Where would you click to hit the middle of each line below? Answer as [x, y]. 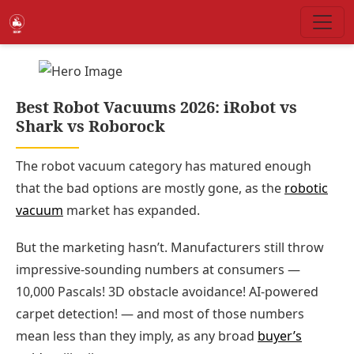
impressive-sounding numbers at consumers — [158, 270]
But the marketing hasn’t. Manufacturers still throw [170, 248]
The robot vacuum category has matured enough [164, 166]
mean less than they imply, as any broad [137, 336]
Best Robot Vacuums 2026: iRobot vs [156, 107]
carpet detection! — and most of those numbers [160, 314]
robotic [306, 188]
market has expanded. [132, 210]
